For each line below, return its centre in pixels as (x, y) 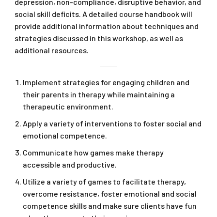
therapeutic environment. (68, 107)
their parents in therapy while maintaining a (99, 94)
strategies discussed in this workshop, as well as (99, 38)
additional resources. (52, 50)
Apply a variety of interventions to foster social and (112, 124)
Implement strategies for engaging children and (106, 82)
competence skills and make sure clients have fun (110, 206)
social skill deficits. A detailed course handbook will (103, 14)
